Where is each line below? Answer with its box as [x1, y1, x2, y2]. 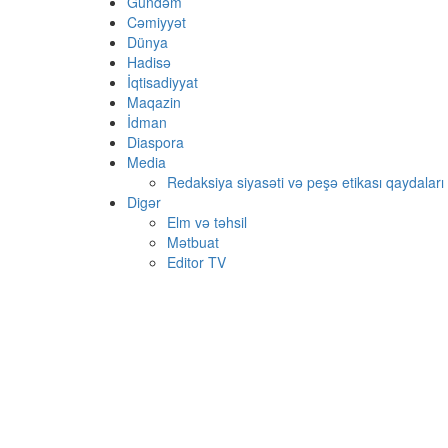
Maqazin [127, 92, 181, 113]
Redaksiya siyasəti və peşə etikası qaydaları [167, 172, 444, 193]
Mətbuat [167, 232, 219, 253]
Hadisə [127, 52, 171, 73]
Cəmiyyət [127, 12, 186, 33]
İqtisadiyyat [127, 72, 198, 93]
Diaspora [127, 132, 184, 153]
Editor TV [167, 252, 226, 273]
